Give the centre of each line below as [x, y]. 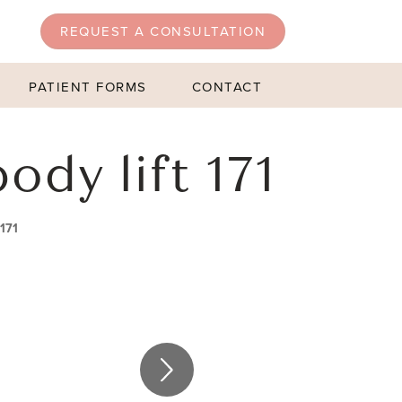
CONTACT [227, 87]
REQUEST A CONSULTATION [163, 31]
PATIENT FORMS [88, 87]
